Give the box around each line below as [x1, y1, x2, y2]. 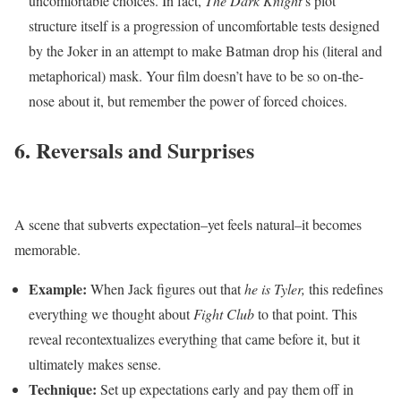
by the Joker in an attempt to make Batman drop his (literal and [29, 40, 382, 60]
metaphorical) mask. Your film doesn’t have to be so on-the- [29, 65, 363, 85]
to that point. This [258, 303, 357, 323]
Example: [29, 277, 87, 299]
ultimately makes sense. [29, 354, 161, 373]
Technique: [29, 378, 97, 399]
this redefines [309, 278, 383, 298]
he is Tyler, [244, 278, 309, 298]
